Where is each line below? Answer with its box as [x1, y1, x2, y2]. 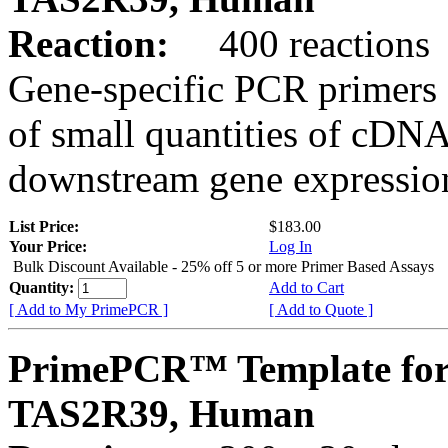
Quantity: [9, 278, 78, 296]
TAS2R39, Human [8, 391, 315, 435]
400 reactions [179, 21, 430, 65]
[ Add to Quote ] [269, 300, 373, 318]
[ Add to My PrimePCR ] [9, 300, 168, 318]
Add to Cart [269, 278, 344, 296]
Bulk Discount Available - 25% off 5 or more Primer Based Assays [13, 257, 434, 275]
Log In [269, 237, 312, 255]
